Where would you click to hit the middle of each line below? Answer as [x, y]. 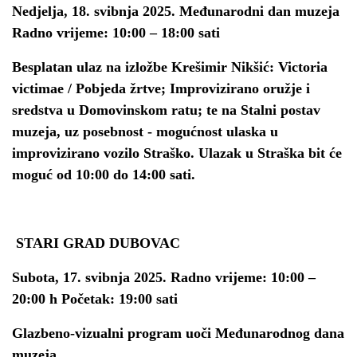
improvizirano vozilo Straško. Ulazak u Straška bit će [177, 153]
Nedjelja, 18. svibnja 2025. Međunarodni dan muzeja [176, 11]
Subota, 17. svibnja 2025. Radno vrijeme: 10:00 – [164, 277]
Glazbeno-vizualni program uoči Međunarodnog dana [178, 333]
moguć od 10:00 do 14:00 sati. [104, 175]
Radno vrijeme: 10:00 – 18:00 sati [116, 33]
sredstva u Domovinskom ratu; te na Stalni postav [166, 110]
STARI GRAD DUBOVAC [98, 243]
